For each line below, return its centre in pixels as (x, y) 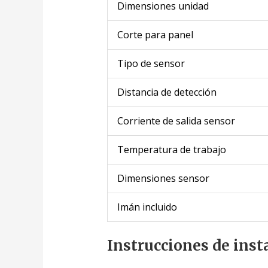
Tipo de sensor (151, 64)
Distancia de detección (167, 92)
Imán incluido (147, 207)
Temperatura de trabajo (171, 150)
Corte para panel (155, 35)
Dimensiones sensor (163, 179)
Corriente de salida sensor (176, 121)
